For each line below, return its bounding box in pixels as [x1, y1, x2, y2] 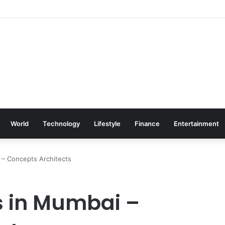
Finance [135, 120, 160, 128]
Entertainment [174, 120, 219, 128]
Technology [43, 120, 80, 128]
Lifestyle [94, 120, 121, 128]
